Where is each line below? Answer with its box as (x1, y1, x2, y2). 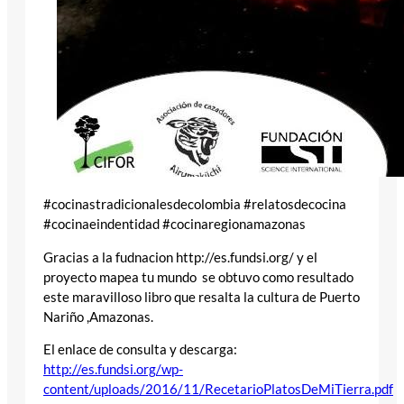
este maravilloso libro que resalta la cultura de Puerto (43, 289, 360, 305)
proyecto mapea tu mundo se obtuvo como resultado (43, 269, 353, 285)
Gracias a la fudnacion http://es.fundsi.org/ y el (43, 249, 317, 265)
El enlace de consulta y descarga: (43, 342, 237, 358)
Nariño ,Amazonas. (43, 308, 153, 325)
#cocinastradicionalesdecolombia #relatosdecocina (43, 197, 346, 213)
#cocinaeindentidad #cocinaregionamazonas (43, 216, 306, 233)
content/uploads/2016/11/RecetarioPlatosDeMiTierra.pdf (43, 381, 393, 398)
